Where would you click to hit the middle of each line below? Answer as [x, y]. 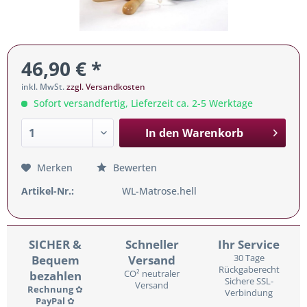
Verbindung [249, 293]
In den [162, 133]
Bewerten [134, 168]
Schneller [152, 244]
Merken [55, 168]
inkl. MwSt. [44, 87]
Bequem [55, 260]
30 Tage [249, 258]
